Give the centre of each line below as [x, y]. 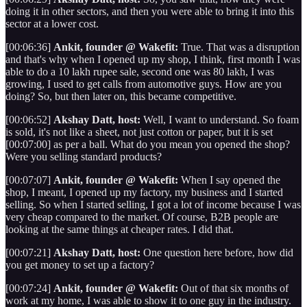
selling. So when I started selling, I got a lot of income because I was [153, 204]
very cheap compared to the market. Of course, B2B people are [142, 217]
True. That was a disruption [239, 47]
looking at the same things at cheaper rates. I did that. [121, 229]
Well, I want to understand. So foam [220, 119]
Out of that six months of [233, 288]
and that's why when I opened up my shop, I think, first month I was [153, 59]
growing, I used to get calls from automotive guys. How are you [144, 84]
